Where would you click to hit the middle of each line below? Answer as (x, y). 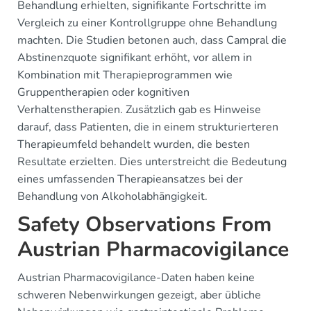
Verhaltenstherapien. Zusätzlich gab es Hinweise (139, 110)
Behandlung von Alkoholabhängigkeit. (112, 196)
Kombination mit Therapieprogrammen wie (125, 75)
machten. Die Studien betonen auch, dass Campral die (152, 40)
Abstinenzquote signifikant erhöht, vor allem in (135, 58)
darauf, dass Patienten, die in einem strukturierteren (148, 127)
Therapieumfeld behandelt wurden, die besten (134, 144)
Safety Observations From (144, 225)
